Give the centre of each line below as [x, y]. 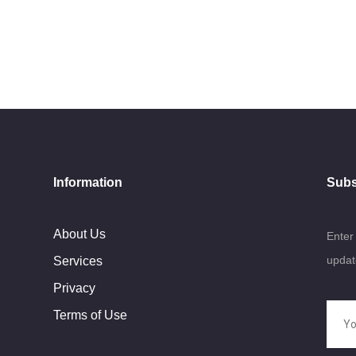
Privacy [75, 288]
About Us [80, 234]
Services [78, 261]
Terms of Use [91, 315]
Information [88, 183]
